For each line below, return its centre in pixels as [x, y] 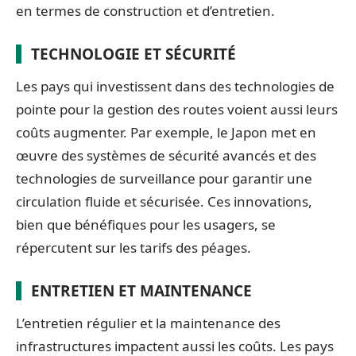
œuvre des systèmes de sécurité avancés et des [166, 155]
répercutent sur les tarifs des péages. [133, 247]
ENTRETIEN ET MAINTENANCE [141, 290]
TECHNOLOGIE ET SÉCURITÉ [133, 54]
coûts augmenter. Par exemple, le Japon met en [166, 132]
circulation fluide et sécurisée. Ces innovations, [164, 201]
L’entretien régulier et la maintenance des [148, 323]
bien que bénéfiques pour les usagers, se [146, 224]
